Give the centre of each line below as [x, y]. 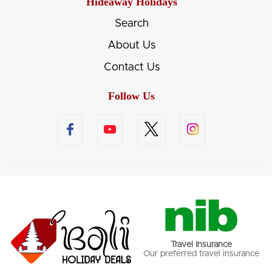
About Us [131, 45]
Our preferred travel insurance [201, 254]
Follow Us [131, 96]
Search [131, 23]
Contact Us [131, 67]
